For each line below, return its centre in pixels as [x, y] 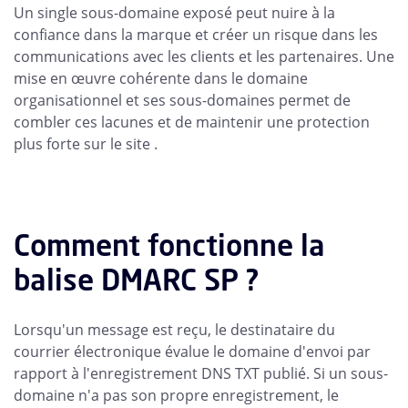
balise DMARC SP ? [136, 280]
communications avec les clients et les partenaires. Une [204, 57]
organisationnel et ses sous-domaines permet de [182, 101]
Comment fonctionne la [169, 245]
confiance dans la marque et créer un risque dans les [196, 35]
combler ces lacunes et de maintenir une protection [192, 122]
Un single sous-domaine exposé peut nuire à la [174, 13]
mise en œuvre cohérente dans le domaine [161, 79]
